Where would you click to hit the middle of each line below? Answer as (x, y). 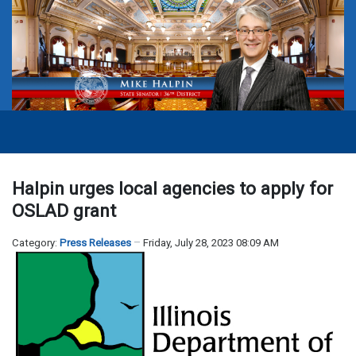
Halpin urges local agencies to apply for (172, 189)
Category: (36, 243)
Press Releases (95, 243)
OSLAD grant (64, 211)
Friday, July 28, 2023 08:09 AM (211, 243)
